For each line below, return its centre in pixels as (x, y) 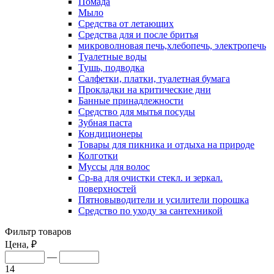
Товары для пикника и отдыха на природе (166, 144)
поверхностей (107, 188)
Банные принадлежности (131, 100)
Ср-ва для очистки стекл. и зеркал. (150, 177)
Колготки (98, 155)
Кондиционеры (110, 133)
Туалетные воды (113, 56)
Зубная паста (105, 122)
